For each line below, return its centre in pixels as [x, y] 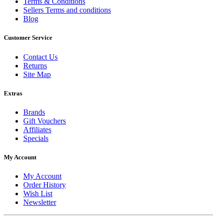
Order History [45, 185]
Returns [35, 65]
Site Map [37, 74]
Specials [36, 138]
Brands [34, 112]
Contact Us [40, 57]
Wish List [38, 194]
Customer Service [28, 38]
